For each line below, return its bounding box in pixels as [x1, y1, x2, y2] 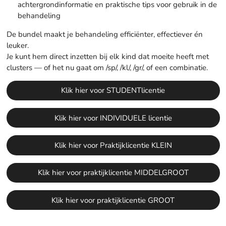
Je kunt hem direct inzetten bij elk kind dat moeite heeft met [6, 51, 209, 62]
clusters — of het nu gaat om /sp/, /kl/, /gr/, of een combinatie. [6, 62, 208, 73]
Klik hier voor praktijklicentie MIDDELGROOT [37, 167, 189, 178]
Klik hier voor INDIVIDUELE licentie [54, 112, 172, 123]
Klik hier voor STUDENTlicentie [61, 85, 165, 96]
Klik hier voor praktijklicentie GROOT [51, 195, 175, 205]
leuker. [6, 40, 29, 50]
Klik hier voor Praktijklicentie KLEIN [54, 140, 172, 150]
